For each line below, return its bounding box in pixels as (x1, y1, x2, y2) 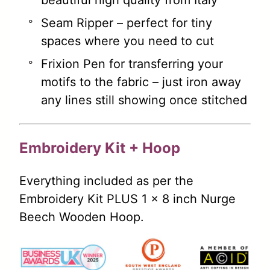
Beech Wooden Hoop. (19, 210, 144, 225)
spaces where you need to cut (41, 34, 214, 49)
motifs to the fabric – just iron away (41, 75, 241, 90)
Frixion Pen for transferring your (41, 57, 223, 72)
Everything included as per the (19, 174, 193, 189)
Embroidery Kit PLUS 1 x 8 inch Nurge (19, 192, 236, 207)
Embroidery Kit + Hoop (19, 139, 180, 157)
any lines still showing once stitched (41, 93, 247, 108)
